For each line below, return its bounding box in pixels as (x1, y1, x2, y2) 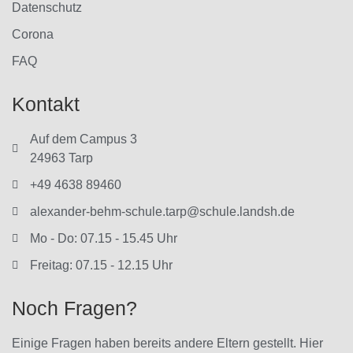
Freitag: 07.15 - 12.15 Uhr (29, 258, 173, 273)
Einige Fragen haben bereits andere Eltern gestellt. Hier (12, 336, 323, 351)
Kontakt (12, 93, 80, 116)
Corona (12, 28, 54, 42)
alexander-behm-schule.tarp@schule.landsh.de (29, 205, 295, 219)
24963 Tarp (29, 151, 93, 165)
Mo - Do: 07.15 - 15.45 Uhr (29, 232, 177, 246)
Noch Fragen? (12, 297, 137, 320)
